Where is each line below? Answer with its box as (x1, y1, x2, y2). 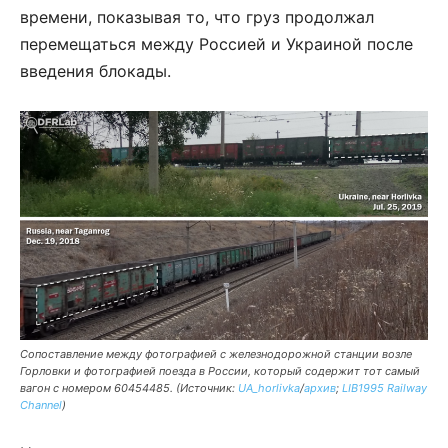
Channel (20, 398, 62, 413)
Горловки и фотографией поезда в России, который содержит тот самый (20, 364, 420, 379)
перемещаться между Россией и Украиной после (20, 33, 413, 54)
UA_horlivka (238, 381, 300, 396)
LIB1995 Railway (342, 381, 427, 396)
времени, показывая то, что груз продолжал (20, 6, 374, 27)
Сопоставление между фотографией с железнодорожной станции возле (20, 347, 412, 362)
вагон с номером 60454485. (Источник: (20, 381, 238, 396)
